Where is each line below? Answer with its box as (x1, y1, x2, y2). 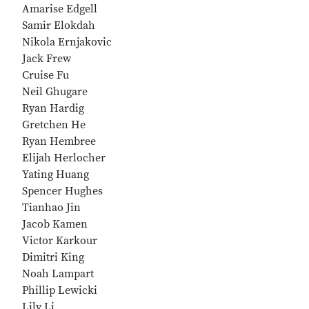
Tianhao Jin (22, 201, 81, 215)
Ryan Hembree (22, 134, 96, 148)
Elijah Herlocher (22, 151, 106, 165)
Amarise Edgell (22, 2, 97, 16)
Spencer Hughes (22, 184, 103, 198)
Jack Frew (22, 52, 71, 66)
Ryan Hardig (22, 101, 84, 115)
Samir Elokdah (22, 19, 95, 32)
